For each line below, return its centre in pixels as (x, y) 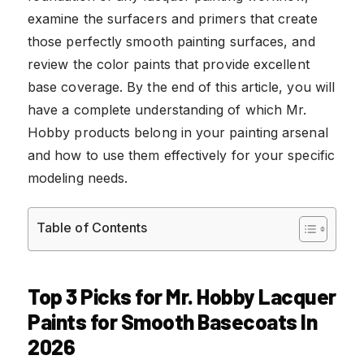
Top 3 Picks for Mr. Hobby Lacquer (182, 296)
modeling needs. (78, 178)
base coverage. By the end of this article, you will (182, 87)
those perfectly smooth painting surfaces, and (171, 41)
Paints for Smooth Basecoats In (172, 321)
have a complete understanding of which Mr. (167, 109)
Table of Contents (92, 227)
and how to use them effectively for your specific (181, 155)
